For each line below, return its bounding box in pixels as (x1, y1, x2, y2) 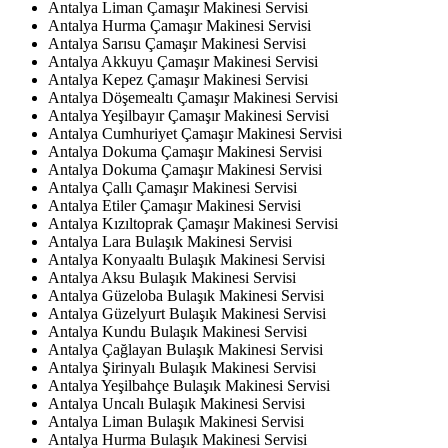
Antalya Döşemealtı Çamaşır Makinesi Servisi (48, 88, 338, 106)
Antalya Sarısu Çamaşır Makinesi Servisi (48, 34, 306, 52)
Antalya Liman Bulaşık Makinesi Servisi (48, 412, 304, 430)
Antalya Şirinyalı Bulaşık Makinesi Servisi (48, 358, 316, 376)
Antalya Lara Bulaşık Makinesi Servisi (48, 232, 292, 250)
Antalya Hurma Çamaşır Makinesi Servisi (48, 16, 311, 34)
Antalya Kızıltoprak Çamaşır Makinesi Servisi (48, 214, 338, 232)
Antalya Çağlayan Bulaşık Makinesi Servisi (48, 340, 323, 358)
